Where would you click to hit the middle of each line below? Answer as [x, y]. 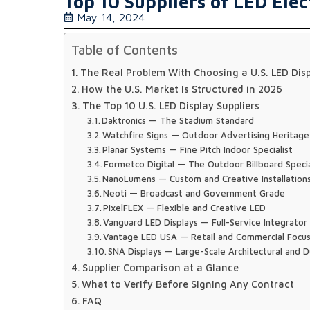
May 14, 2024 [111, 17]
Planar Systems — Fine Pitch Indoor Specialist [198, 149]
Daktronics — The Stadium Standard [178, 120]
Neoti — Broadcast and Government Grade [194, 193]
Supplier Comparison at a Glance [160, 267]
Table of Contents [125, 49]
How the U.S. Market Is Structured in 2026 [182, 89]
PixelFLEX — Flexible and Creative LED [185, 208]
